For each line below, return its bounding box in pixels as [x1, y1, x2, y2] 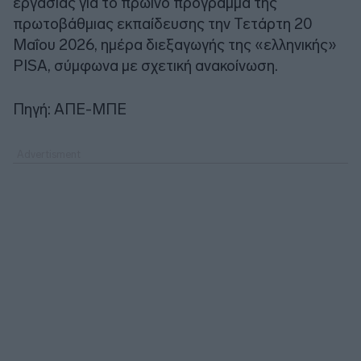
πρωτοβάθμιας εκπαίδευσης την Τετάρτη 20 [13, 14, 312, 33]
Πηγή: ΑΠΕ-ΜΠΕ [13, 99, 127, 118]
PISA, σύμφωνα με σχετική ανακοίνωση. [13, 56, 278, 75]
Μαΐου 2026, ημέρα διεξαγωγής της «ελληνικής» [13, 35, 337, 54]
